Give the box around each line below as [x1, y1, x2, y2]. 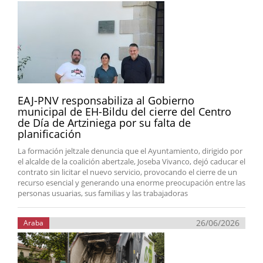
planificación [18, 127, 81, 141]
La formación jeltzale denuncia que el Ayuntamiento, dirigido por [18, 146, 242, 156]
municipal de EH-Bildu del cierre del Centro [18, 104, 231, 119]
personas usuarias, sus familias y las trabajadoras [18, 188, 188, 198]
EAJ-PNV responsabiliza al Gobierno [18, 93, 194, 107]
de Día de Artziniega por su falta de [18, 116, 191, 130]
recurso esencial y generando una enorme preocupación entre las [18, 177, 245, 188]
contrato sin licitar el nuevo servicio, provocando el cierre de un [18, 167, 237, 177]
